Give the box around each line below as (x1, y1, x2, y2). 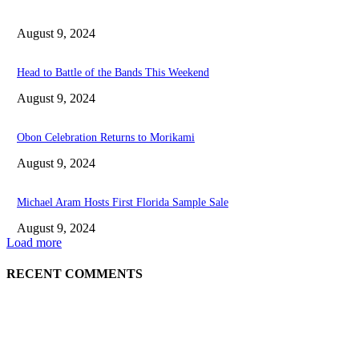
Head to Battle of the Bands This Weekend (17, 66, 209, 79)
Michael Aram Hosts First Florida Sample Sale (17, 196, 228, 208)
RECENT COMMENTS (6, 266, 143, 280)
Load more (6, 235, 62, 249)
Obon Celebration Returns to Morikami (17, 131, 195, 143)
